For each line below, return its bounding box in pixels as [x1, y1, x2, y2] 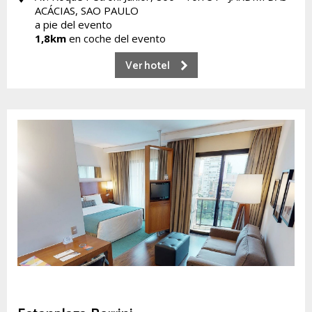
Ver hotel [125, 57, 170, 75]
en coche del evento [66, 31, 166, 45]
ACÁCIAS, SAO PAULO [35, 3, 139, 17]
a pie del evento [35, 17, 112, 31]
